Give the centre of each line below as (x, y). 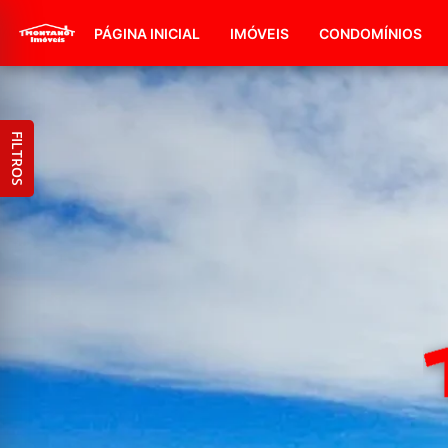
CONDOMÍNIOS (370, 33)
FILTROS (17, 158)
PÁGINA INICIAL (147, 33)
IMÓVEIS (259, 33)
